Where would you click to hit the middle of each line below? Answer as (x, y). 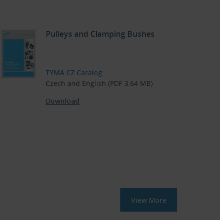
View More (149, 200)
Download (63, 101)
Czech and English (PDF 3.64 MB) (99, 83)
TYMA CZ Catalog (74, 73)
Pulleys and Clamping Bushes (100, 34)
